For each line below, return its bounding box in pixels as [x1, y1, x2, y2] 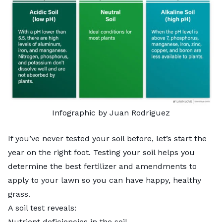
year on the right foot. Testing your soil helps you [8, 147, 195, 157]
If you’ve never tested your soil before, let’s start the [8, 133, 207, 143]
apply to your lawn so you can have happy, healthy [8, 175, 201, 185]
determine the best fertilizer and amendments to [8, 161, 197, 171]
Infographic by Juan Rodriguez [52, 108, 170, 117]
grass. [8, 189, 33, 199]
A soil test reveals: [8, 203, 79, 213]
